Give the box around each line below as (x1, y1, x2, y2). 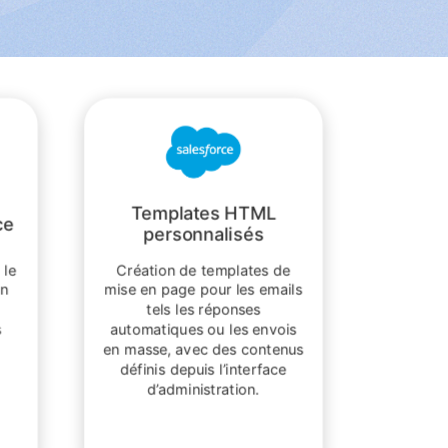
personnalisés (143, 224, 264, 246)
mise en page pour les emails (104, 280, 303, 299)
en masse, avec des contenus (103, 340, 304, 359)
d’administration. (147, 379, 260, 398)
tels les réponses (146, 300, 261, 319)
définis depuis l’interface (120, 359, 287, 378)
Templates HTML (131, 202, 276, 224)
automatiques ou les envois (110, 320, 297, 339)
